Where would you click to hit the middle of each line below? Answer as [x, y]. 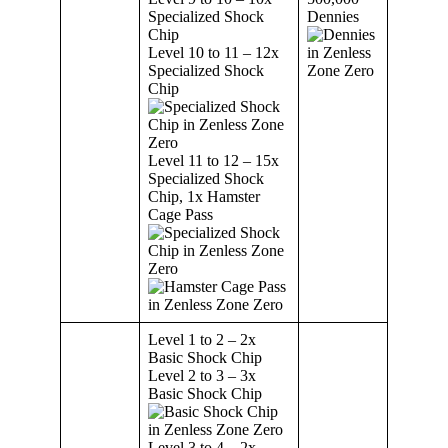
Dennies [333, 16]
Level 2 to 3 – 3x [202, 375]
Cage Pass [180, 214]
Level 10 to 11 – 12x [213, 52]
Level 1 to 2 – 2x [202, 339]
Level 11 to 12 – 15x [213, 160]
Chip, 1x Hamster [204, 196]
